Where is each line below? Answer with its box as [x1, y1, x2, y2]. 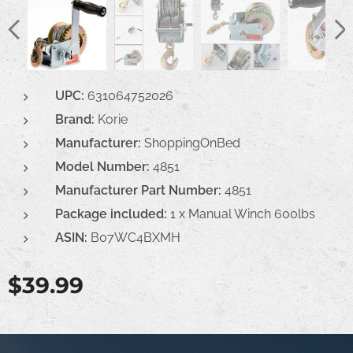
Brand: [55, 111, 95, 127]
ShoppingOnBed [141, 135, 240, 150]
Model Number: [55, 158, 150, 174]
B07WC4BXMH [87, 229, 180, 245]
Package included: [55, 206, 167, 221]
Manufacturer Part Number [55, 182, 218, 198]
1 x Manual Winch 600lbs [167, 206, 315, 221]
